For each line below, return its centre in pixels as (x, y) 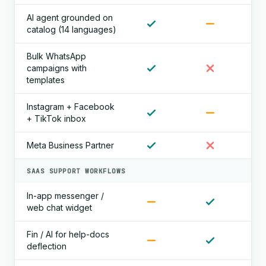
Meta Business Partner (70, 145)
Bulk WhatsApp (56, 56)
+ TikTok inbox (56, 118)
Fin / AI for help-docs (68, 234)
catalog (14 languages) (72, 29)
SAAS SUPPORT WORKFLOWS (76, 171)
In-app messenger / (65, 196)
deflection (47, 246)
